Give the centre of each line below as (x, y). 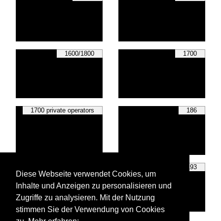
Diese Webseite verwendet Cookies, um (86, 174)
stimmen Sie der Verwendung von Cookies (90, 210)
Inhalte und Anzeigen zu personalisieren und (94, 186)
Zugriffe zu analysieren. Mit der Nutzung (85, 198)
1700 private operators (62, 110)
